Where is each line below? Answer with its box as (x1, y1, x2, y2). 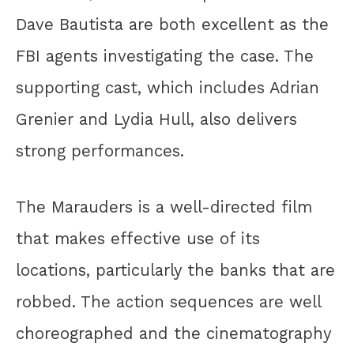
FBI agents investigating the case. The (16, 47, 314, 66)
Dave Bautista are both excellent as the (16, 15, 329, 35)
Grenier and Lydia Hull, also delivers (16, 110, 297, 130)
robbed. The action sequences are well (16, 292, 321, 312)
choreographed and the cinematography (16, 324, 331, 344)
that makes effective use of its (16, 229, 260, 249)
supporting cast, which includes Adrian (16, 78, 319, 98)
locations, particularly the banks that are (16, 261, 335, 281)
